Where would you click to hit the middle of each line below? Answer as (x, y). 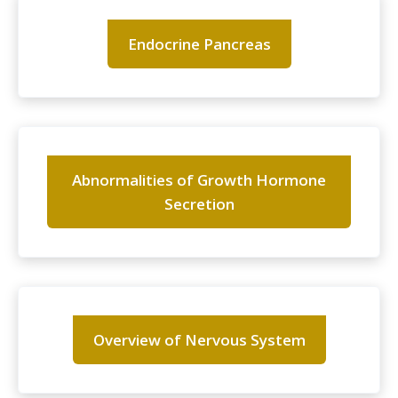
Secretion (199, 204)
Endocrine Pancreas (199, 44)
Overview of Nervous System (199, 340)
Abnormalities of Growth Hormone (199, 180)
